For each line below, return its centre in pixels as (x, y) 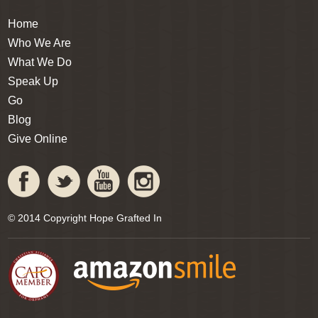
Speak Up (33, 81)
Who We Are (40, 43)
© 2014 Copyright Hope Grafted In (85, 218)
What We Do (40, 62)
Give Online (38, 138)
